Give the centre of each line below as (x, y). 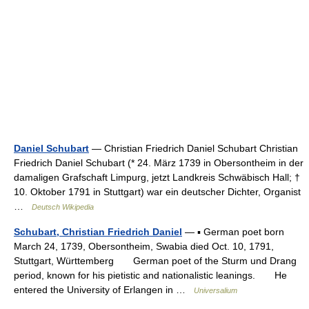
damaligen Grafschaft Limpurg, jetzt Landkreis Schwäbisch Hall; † (157, 177)
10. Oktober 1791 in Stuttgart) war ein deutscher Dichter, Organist (157, 191)
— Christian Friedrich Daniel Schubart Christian (193, 148)
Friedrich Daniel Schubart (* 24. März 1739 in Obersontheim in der (159, 162)
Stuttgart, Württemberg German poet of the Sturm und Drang (155, 260)
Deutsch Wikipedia (63, 207)
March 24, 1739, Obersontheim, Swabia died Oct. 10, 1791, (144, 246)
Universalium (216, 290)
